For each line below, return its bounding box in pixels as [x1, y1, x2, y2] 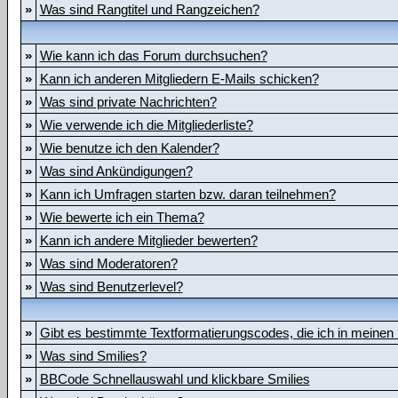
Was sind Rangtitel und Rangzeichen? [39, 2, 259, 17]
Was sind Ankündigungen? [39, 163, 193, 179]
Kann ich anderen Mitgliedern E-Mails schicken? [39, 71, 319, 86]
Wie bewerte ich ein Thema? [39, 210, 204, 225]
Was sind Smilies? [39, 348, 147, 363]
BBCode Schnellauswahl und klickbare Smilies [39, 371, 310, 386]
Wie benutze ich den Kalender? [39, 140, 219, 155]
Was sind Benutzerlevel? [39, 279, 183, 294]
